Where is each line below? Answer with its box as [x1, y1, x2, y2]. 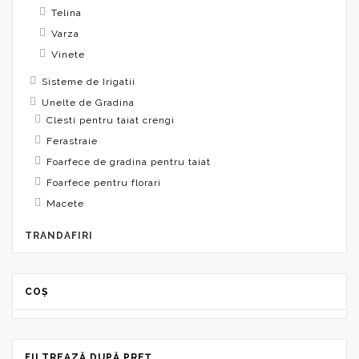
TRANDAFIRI [25, 229, 93, 241]
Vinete [51, 48, 85, 60]
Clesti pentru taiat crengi [46, 114, 175, 126]
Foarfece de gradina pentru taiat [46, 155, 211, 167]
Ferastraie [46, 135, 98, 147]
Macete [46, 197, 84, 209]
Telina [51, 6, 82, 18]
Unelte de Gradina [42, 96, 135, 108]
